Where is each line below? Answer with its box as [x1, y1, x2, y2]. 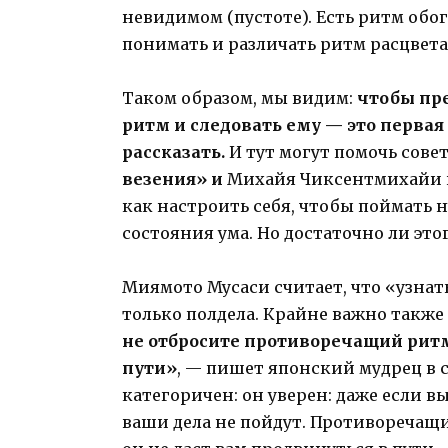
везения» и [122, 169, 227, 190]
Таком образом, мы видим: [122, 88, 357, 109]
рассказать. [122, 142, 229, 163]
